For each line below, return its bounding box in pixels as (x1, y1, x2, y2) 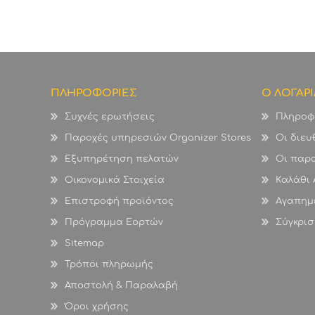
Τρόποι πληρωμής (65, 259, 153, 270)
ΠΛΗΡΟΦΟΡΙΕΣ (51, 87, 137, 100)
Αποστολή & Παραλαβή (65, 281, 178, 291)
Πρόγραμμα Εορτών (65, 217, 163, 228)
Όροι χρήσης (65, 302, 129, 312)
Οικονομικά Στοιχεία (65, 175, 165, 186)
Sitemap (65, 238, 104, 249)
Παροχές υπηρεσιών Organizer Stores (65, 133, 251, 143)
